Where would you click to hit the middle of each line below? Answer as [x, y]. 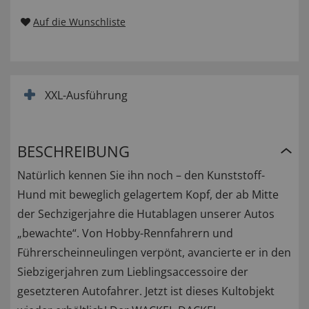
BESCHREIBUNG [73, 151]
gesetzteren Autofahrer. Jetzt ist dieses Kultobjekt [146, 291]
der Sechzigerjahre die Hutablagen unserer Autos [146, 214]
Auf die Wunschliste [79, 22]
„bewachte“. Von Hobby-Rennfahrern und [125, 233]
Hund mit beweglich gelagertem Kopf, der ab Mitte [148, 195]
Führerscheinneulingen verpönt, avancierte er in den [154, 253]
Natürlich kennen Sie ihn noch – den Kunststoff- [141, 176]
